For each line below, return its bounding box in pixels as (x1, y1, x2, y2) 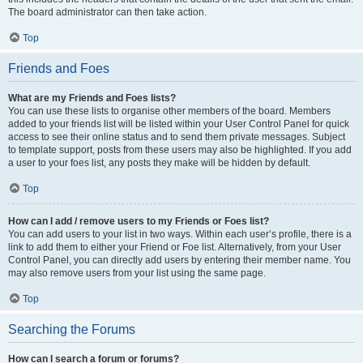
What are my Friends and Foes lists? (8, 92, 176, 104)
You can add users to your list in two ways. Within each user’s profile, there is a (8, 228, 352, 240)
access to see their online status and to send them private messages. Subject (8, 131, 345, 143)
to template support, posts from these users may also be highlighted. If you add (8, 144, 352, 156)
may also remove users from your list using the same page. (8, 267, 266, 279)
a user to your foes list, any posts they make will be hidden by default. (8, 157, 310, 169)
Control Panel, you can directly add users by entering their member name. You (8, 254, 351, 266)
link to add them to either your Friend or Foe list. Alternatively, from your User (8, 241, 341, 253)
